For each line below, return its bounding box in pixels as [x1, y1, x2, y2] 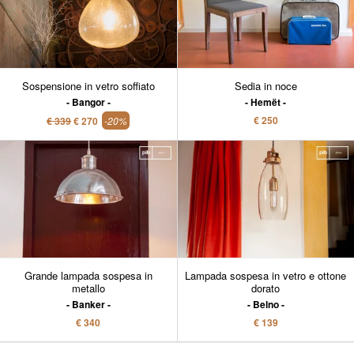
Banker [71, 297, 105, 312]
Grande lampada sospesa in [24, 268, 153, 284]
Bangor [71, 95, 105, 110]
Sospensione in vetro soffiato [21, 78, 155, 94]
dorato [251, 281, 281, 296]
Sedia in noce [234, 78, 297, 94]
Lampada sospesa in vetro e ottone [185, 268, 347, 284]
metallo [71, 281, 105, 296]
